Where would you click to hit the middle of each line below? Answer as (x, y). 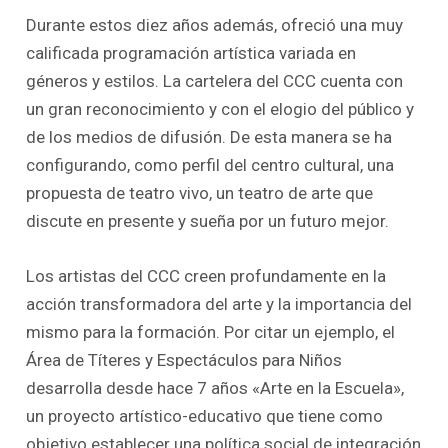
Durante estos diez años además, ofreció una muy (215, 25)
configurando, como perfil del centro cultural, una (210, 165)
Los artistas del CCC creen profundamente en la (206, 276)
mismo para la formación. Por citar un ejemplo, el (211, 332)
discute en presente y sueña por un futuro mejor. (208, 221)
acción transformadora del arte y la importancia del (219, 304)
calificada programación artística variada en (191, 53)
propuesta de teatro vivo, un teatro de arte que (200, 193)
